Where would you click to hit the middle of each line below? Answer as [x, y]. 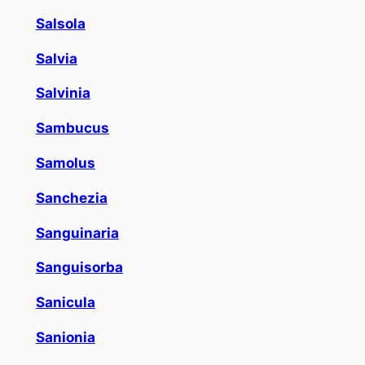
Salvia [56, 58]
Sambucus [72, 128]
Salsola [60, 23]
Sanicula [65, 303]
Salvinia [63, 93]
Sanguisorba [79, 268]
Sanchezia [71, 198]
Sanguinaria [77, 233]
